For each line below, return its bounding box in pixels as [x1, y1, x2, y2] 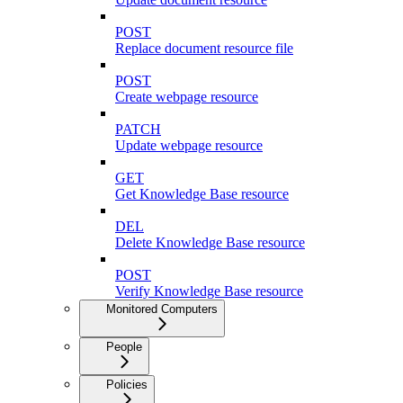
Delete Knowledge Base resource [115, 234, 305, 250]
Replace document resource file [115, 40, 293, 56]
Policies [106, 377, 148, 391]
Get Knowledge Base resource [115, 185, 289, 201]
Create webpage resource [115, 88, 258, 104]
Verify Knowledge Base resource [115, 282, 303, 299]
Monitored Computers [106, 301, 218, 316]
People [106, 339, 142, 354]
